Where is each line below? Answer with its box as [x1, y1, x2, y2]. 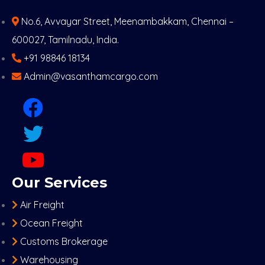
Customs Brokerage [20, 235, 108, 247]
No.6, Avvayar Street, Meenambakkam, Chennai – [21, 15, 234, 27]
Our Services [12, 174, 107, 191]
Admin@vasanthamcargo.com [24, 70, 158, 82]
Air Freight [20, 199, 64, 211]
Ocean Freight [20, 217, 83, 229]
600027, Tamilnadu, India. [12, 34, 119, 46]
